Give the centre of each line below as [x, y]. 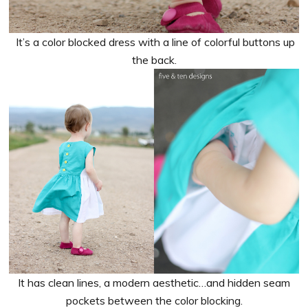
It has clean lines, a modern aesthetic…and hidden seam [154, 282]
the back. [154, 60]
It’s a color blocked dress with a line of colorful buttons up [154, 42]
